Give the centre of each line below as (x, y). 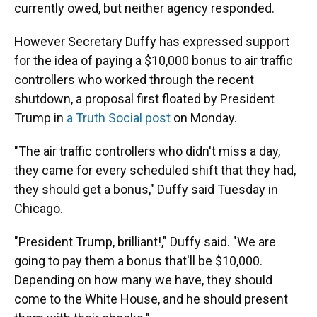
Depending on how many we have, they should (143, 280)
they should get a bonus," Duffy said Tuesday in (146, 189)
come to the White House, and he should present (151, 299)
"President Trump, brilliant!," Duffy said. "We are (145, 242)
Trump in (40, 118)
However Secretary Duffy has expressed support (152, 41)
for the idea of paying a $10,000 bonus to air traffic (154, 60)
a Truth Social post (119, 118)
